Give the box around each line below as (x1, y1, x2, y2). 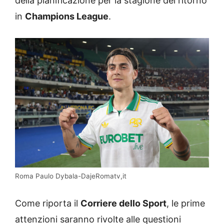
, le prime (166, 197, 205, 208)
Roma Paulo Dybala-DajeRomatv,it (15, 171, 126, 180)
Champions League (25, 11, 108, 22)
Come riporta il (15, 197, 80, 208)
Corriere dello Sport (80, 197, 166, 208)
